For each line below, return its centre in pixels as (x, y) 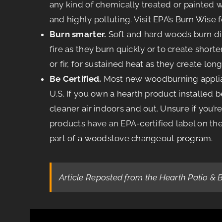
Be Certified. (76, 79)
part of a (67, 138)
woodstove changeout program (148, 138)
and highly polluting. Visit (101, 19)
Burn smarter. (79, 34)
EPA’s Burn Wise (185, 19)
